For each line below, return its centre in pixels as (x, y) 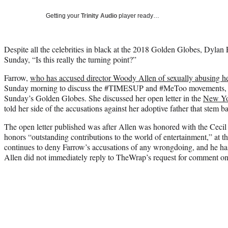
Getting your (63, 16)
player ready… (138, 16)
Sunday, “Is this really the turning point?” (70, 59)
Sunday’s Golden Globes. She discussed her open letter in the (104, 98)
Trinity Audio (99, 16)
